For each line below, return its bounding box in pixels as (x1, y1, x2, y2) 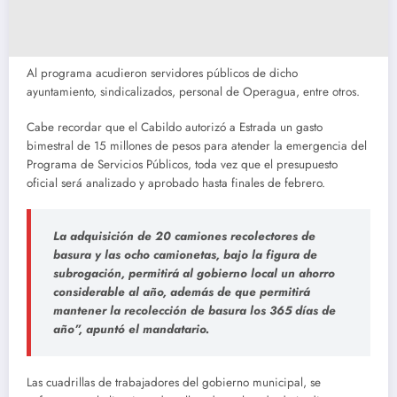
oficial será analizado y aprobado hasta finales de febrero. (27, 174, 325, 191)
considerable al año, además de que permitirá (53, 283, 310, 300)
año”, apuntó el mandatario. (53, 320, 209, 338)
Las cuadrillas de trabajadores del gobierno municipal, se (27, 373, 321, 391)
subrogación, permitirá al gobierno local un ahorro (53, 264, 335, 282)
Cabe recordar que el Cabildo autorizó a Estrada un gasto (27, 118, 323, 136)
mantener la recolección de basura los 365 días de (53, 301, 336, 319)
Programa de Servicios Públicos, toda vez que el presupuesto (27, 155, 338, 173)
